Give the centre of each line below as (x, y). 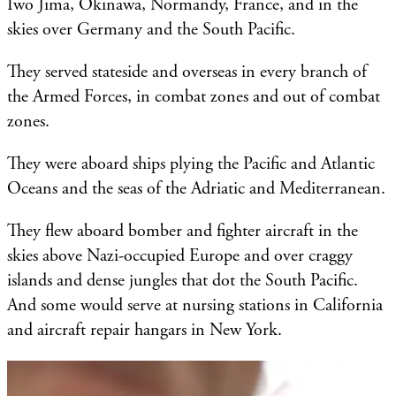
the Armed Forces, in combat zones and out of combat (194, 96)
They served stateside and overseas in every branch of (187, 72)
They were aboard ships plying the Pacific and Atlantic (191, 164)
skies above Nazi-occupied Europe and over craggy (180, 255)
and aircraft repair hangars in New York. (145, 330)
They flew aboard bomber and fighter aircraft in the (183, 231)
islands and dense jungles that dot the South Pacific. (183, 280)
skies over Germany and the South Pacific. (153, 29)
